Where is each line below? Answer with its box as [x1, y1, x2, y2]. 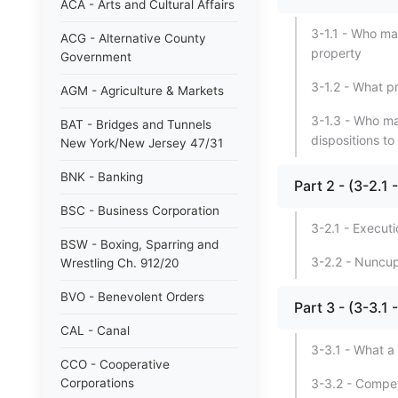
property [311, 45, 362, 60]
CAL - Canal [60, 323, 130, 338]
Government [60, 50, 131, 64]
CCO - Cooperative [60, 357, 170, 371]
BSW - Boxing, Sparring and [60, 237, 219, 251]
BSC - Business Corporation [60, 203, 219, 218]
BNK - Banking [60, 170, 143, 184]
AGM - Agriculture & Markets [60, 84, 224, 98]
